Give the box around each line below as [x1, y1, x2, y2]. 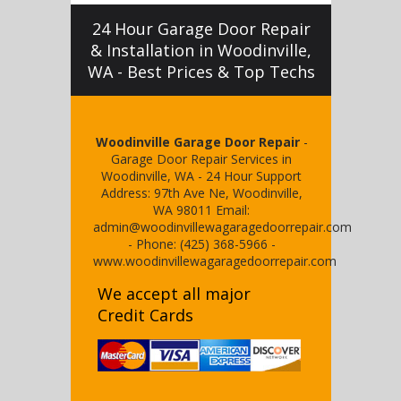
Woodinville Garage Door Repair [95, 133, 300, 150]
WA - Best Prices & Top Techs [87, 61, 315, 82]
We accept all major [98, 283, 251, 304]
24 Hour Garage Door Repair [91, 18, 311, 39]
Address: [100, 184, 154, 201]
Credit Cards [98, 304, 193, 326]
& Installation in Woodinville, [90, 39, 311, 61]
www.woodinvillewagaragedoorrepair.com [93, 252, 337, 269]
